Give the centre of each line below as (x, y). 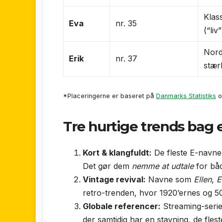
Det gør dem (107, 166)
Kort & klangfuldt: (117, 152)
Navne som (170, 179)
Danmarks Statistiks (186, 96)
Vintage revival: (114, 179)
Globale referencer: (122, 206)
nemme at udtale (163, 166)
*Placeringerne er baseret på (110, 96)
